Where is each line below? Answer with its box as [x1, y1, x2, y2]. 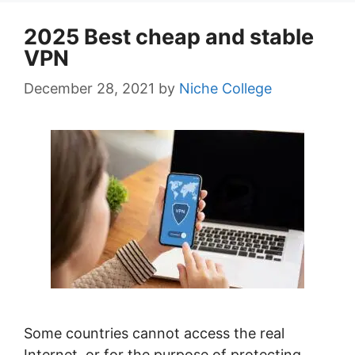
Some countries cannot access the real [24, 325, 284, 342]
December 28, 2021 [24, 80, 155, 97]
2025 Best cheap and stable [24, 24, 314, 51]
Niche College [179, 80, 272, 97]
